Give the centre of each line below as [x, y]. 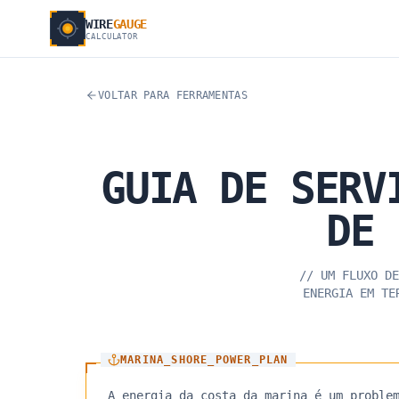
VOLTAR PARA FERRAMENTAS [173, 95]
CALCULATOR [112, 36]
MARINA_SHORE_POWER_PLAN [204, 360]
